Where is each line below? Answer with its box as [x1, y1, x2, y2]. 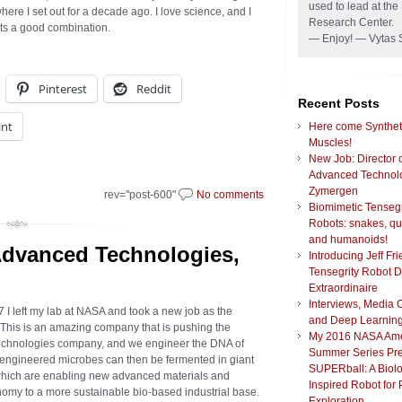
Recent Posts [298, 96, 380, 111]
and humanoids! [309, 233, 388, 247]
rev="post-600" [104, 188, 179, 201]
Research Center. [309, 16, 394, 30]
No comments [197, 188, 264, 201]
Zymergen [309, 185, 358, 198]
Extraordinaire [309, 282, 378, 295]
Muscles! [309, 136, 352, 150]
